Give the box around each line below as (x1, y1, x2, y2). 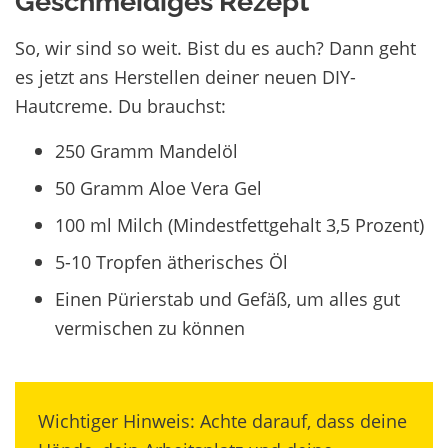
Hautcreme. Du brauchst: (15, 93, 226, 118)
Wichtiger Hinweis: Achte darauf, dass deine (38, 408, 407, 433)
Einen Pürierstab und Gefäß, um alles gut (55, 286, 400, 311)
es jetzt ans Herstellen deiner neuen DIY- (15, 64, 356, 89)
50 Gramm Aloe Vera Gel (55, 175, 262, 200)
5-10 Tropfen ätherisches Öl (55, 249, 288, 274)
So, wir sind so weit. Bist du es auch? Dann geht (15, 35, 416, 60)
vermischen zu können (55, 315, 245, 340)
